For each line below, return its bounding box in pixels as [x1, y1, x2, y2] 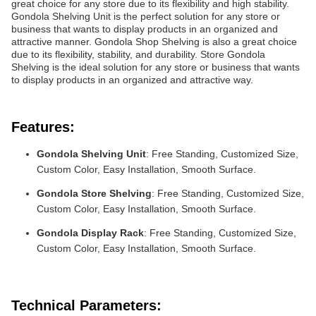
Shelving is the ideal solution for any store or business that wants [11, 61, 300, 73]
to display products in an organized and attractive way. [11, 74, 253, 85]
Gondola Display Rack [37, 227, 144, 238]
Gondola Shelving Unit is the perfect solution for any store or [11, 11, 280, 22]
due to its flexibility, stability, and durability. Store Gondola [11, 49, 265, 60]
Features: [11, 119, 75, 135]
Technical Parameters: [11, 298, 162, 313]
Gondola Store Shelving [37, 188, 152, 199]
